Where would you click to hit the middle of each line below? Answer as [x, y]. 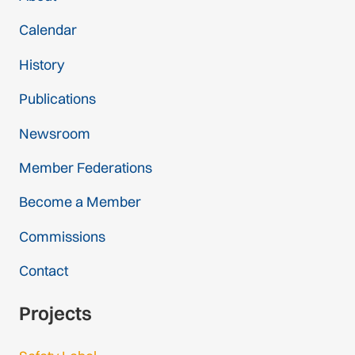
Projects [55, 313]
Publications [57, 99]
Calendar [48, 30]
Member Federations [86, 167]
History [42, 64]
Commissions [62, 236]
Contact [44, 271]
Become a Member [80, 202]
